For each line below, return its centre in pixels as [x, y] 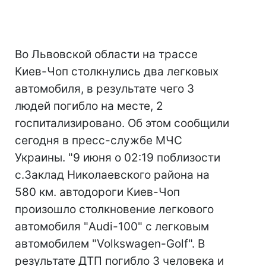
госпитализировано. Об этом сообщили [122, 123]
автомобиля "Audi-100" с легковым [112, 227]
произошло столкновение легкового [114, 209]
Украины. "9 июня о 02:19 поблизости [118, 158]
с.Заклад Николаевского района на [112, 175]
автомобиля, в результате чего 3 [104, 89]
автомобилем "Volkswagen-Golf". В [110, 244]
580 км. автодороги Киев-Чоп [97, 192]
